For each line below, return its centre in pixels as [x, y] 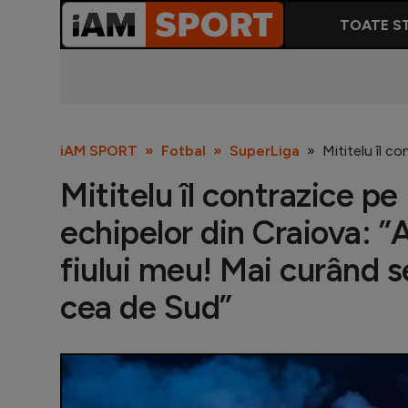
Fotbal [184, 151]
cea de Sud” [146, 307]
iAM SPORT [99, 151]
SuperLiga [265, 151]
